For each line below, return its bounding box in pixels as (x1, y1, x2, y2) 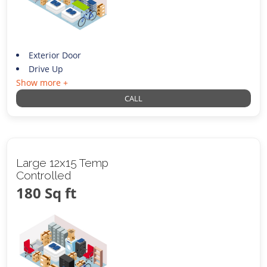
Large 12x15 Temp (16, 156, 109, 169)
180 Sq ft (16, 182, 77, 203)
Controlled (16, 168, 72, 182)
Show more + (16, 76, 69, 88)
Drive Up (28, 63, 63, 74)
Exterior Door (28, 49, 81, 61)
